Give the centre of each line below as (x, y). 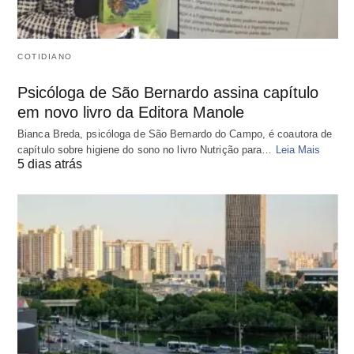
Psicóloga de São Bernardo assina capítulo (168, 92)
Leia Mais (298, 149)
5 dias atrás (50, 164)
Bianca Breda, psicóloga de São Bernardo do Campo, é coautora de (175, 134)
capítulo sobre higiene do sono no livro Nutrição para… (147, 149)
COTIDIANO (45, 56)
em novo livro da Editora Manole (131, 112)
